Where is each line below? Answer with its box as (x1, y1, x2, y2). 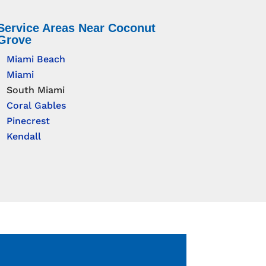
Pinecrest (6, 115, 50, 127)
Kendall (6, 131, 41, 142)
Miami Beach (6, 53, 65, 65)
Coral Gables (6, 100, 66, 112)
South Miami (6, 84, 65, 96)
